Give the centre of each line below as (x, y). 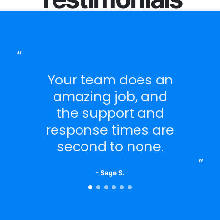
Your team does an (110, 80)
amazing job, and (110, 96)
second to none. (110, 146)
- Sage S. (110, 173)
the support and (110, 113)
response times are (110, 130)
